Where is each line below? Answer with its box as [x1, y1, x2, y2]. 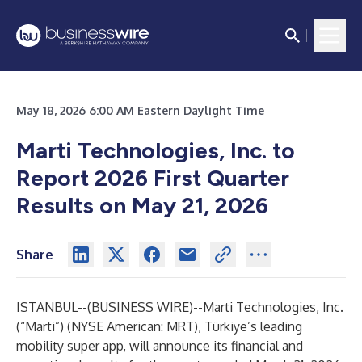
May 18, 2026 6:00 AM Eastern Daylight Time [16, 103, 264, 117]
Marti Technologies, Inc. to [16, 137, 295, 164]
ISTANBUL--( [16, 299, 91, 315]
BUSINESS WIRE [91, 299, 189, 315]
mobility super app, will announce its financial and [16, 338, 303, 354]
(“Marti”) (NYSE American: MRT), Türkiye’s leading [16, 318, 302, 335]
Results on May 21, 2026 [16, 192, 268, 219]
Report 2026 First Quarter [16, 164, 289, 192]
